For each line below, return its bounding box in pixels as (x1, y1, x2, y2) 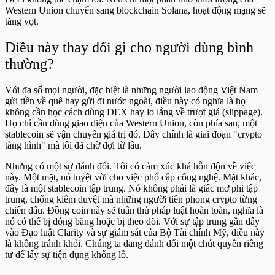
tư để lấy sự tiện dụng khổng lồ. (5, 249, 128, 260)
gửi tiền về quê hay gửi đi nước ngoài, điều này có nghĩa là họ (5, 96, 246, 107)
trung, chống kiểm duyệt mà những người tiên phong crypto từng (5, 194, 257, 205)
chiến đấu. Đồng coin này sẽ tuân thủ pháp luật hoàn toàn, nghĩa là (5, 205, 263, 216)
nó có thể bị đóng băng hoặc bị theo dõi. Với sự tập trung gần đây (5, 216, 260, 227)
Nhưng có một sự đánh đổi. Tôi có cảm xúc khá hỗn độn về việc (5, 161, 255, 172)
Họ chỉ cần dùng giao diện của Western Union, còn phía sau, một (5, 118, 257, 129)
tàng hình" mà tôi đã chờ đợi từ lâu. (5, 140, 142, 151)
